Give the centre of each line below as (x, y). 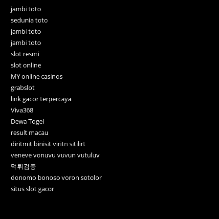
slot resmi (25, 54)
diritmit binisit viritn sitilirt (48, 143)
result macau (30, 132)
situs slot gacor (33, 188)
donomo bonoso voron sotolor (56, 177)
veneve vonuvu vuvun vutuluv (55, 155)
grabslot (23, 87)
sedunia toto (30, 20)
